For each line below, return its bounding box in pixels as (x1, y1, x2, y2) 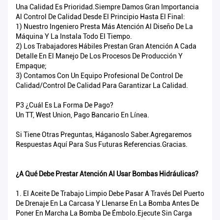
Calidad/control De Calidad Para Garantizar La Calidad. (16, 82, 188, 90)
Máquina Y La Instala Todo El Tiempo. (16, 32, 132, 41)
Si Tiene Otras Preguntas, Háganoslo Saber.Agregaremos (16, 131, 192, 139)
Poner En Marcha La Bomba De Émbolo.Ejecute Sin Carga (16, 209, 192, 218)
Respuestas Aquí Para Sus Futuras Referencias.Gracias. (16, 140, 188, 149)
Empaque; (16, 62, 47, 70)
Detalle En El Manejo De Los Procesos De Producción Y (16, 52, 183, 60)
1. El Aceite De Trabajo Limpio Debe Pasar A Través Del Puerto (16, 190, 204, 198)
